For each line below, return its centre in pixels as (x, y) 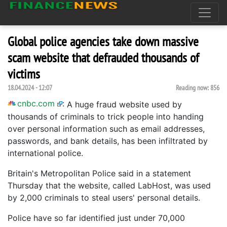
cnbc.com (36, 103)
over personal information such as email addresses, (106, 129)
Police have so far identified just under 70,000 (96, 218)
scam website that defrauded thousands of (103, 58)
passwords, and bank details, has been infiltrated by (108, 141)
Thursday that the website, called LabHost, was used (109, 185)
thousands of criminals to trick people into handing (106, 117)
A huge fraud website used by (124, 104)
